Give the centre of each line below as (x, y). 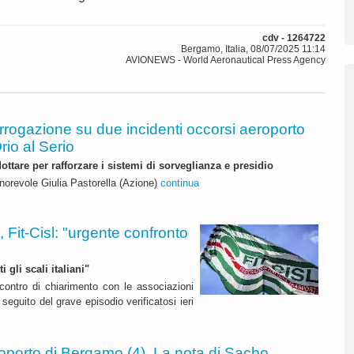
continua (180, 183)
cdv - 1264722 (294, 38)
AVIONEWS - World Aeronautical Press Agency (226, 60)
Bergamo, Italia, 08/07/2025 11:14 (253, 49)
